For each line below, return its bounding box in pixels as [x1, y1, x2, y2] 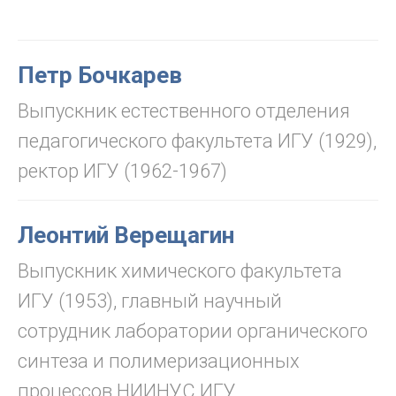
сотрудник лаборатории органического [18, 320, 368, 342]
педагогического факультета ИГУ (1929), [18, 130, 377, 152]
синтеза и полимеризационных [18, 350, 300, 372]
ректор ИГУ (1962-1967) [18, 160, 227, 182]
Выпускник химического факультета [18, 260, 342, 282]
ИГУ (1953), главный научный [18, 290, 282, 312]
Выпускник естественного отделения [18, 100, 350, 122]
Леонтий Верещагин [18, 222, 234, 248]
